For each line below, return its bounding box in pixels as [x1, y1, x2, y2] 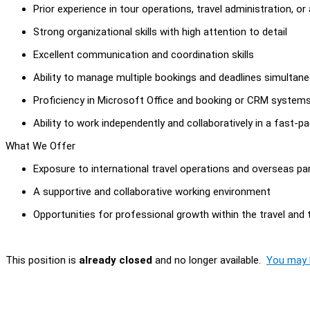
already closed [79, 253, 152, 266]
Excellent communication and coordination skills [33, 48, 254, 61]
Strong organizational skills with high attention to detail [33, 25, 287, 38]
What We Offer [6, 139, 75, 152]
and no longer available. [152, 253, 266, 266]
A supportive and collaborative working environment [33, 185, 271, 198]
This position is [6, 253, 79, 266]
